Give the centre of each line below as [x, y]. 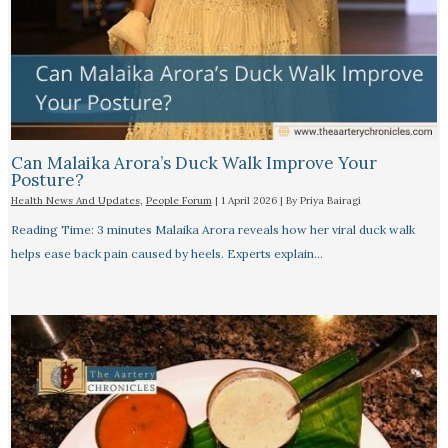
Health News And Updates [75, 201]
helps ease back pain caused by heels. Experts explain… [166, 254]
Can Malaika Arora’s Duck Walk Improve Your [193, 163]
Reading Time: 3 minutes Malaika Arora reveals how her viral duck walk [212, 230]
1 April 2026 [250, 201]
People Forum [178, 201]
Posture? [47, 180]
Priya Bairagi [330, 201]
